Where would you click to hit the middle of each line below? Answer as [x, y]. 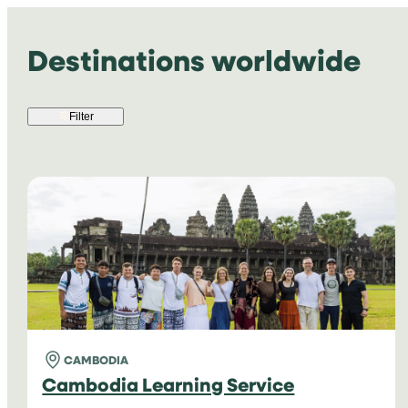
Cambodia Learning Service [168, 383]
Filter [81, 116]
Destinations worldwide [194, 59]
